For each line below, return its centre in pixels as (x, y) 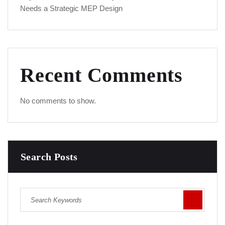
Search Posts (49, 157)
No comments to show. (58, 101)
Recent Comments (101, 75)
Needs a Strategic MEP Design (71, 9)
